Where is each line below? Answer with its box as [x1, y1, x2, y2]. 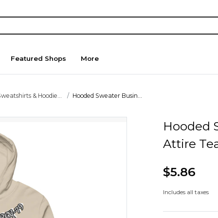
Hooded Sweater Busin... [73, 91, 143, 99]
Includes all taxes [163, 188, 209, 196]
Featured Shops [11, 54, 67, 63]
